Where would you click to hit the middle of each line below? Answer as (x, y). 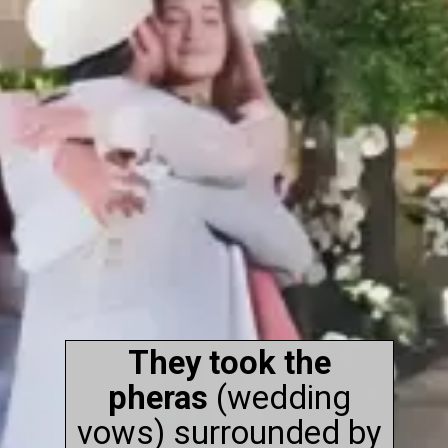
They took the (229, 363)
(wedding (279, 398)
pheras (157, 398)
